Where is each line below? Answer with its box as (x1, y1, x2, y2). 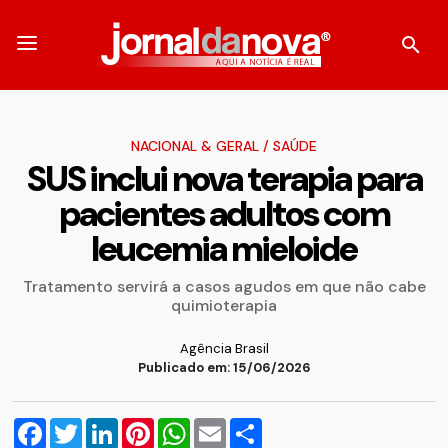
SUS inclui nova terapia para (26, 156, 422, 202)
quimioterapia (171, 295, 277, 316)
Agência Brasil (179, 340, 269, 357)
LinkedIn (118, 415, 176, 436)
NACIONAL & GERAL (131, 137, 259, 155)
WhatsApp (190, 415, 269, 436)
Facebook (46, 415, 118, 436)
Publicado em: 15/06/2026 (137, 359, 311, 376)
